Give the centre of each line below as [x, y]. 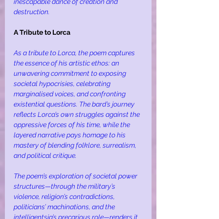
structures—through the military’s [65, 186]
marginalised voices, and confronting [70, 94]
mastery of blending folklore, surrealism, [76, 145]
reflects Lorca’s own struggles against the [77, 115]
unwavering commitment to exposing [71, 74]
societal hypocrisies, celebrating [63, 84]
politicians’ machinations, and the [65, 207]
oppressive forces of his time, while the [73, 125]
